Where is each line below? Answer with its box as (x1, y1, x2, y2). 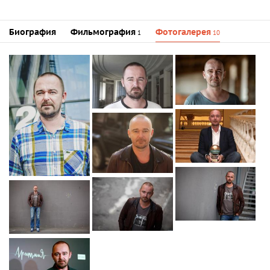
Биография (9, 27, 56, 37)
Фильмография (71, 27, 136, 37)
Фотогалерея (155, 27, 211, 37)
